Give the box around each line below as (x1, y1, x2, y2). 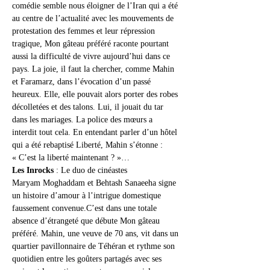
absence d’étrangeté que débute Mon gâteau (12, 216, 162, 225)
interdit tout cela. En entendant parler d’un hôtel (12, 128, 180, 137)
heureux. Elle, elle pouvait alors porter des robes (12, 90, 180, 99)
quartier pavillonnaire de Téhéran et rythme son (12, 242, 177, 251)
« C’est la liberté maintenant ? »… (12, 153, 130, 162)
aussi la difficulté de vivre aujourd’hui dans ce (12, 52, 172, 61)
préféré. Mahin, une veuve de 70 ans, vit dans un (12, 229, 181, 238)
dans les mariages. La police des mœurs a (12, 115, 155, 124)
